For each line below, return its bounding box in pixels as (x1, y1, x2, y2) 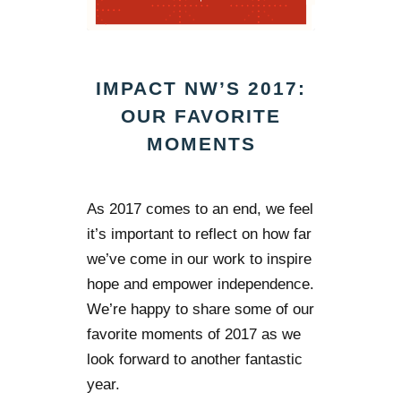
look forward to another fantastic (87, 351, 303, 369)
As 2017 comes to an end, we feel (87, 200, 314, 218)
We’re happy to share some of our (87, 301, 315, 319)
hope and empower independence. (87, 276, 315, 294)
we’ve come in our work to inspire (87, 251, 312, 269)
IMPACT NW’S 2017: (96, 78, 307, 99)
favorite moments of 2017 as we (87, 326, 302, 344)
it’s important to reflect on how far (87, 226, 312, 243)
